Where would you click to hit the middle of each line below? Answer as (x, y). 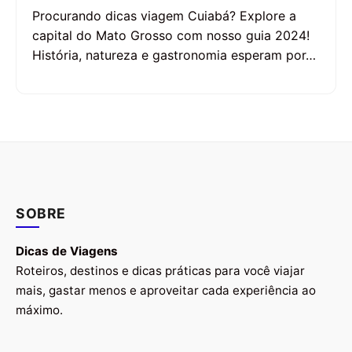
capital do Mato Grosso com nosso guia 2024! (171, 36)
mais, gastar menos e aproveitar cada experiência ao (166, 291)
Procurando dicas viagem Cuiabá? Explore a (164, 16)
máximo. (39, 310)
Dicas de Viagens (67, 251)
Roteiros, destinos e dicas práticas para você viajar (160, 271)
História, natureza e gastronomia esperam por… (174, 55)
